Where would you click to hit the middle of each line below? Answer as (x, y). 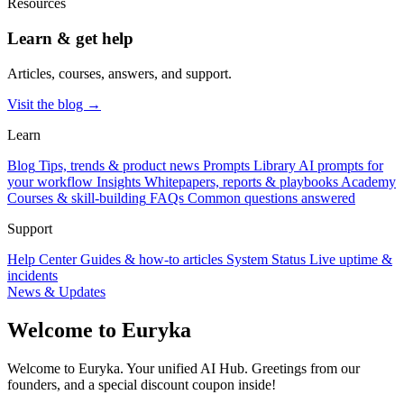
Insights (119, 181)
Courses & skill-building (77, 197)
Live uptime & (351, 259)
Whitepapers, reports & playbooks (241, 181)
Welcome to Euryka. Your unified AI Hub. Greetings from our (184, 368)
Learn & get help (70, 39)
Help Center (42, 259)
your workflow (50, 181)
